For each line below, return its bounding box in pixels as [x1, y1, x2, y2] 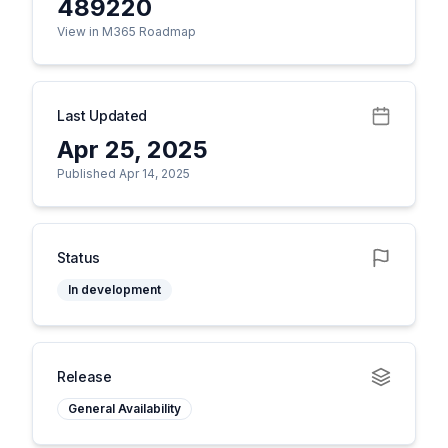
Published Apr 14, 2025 [57, 166, 190, 181]
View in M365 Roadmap [57, 24, 196, 39]
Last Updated [57, 107, 147, 124]
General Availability [68, 401, 181, 416]
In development [68, 282, 161, 297]
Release [57, 368, 112, 385]
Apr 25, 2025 [57, 135, 208, 164]
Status [57, 249, 100, 266]
